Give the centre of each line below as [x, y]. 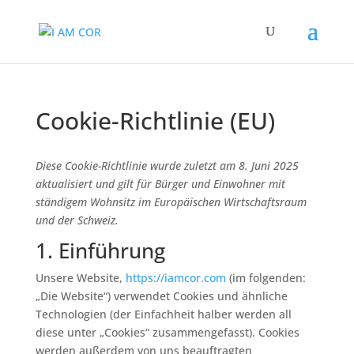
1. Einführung [100, 250]
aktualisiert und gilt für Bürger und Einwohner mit [160, 184]
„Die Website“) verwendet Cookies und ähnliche [161, 296]
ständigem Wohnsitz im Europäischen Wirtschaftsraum [171, 202]
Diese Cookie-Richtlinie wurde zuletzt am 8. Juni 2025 [167, 166]
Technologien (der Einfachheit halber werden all [163, 314]
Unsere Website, [80, 278]
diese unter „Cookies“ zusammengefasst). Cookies [167, 332]
